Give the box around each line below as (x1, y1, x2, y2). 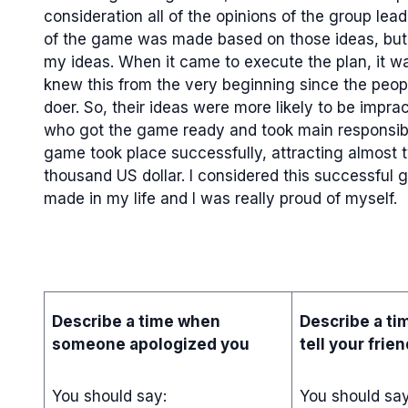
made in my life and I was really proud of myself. (44, 189, 402, 208)
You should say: (52, 386, 167, 405)
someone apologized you (52, 334, 250, 353)
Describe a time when (52, 311, 220, 331)
